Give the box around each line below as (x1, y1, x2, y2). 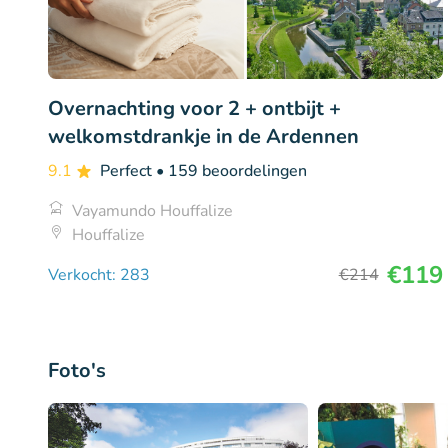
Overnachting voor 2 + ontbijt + (48, 94, 341, 122)
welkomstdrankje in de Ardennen (48, 122, 359, 150)
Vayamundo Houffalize (72, 199, 233, 222)
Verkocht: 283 (48, 263, 150, 286)
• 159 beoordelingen (156, 159, 307, 182)
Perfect (100, 159, 156, 182)
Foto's (48, 356, 106, 384)
